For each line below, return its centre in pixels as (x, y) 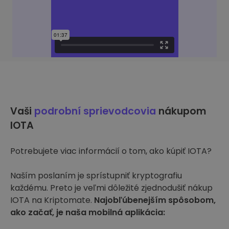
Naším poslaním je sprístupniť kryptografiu (96, 176)
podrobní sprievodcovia (95, 111)
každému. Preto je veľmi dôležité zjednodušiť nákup (111, 188)
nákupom (181, 111)
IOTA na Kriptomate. (52, 200)
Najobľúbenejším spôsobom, (155, 200)
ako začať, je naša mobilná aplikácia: (88, 212)
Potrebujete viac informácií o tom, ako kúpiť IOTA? (111, 151)
